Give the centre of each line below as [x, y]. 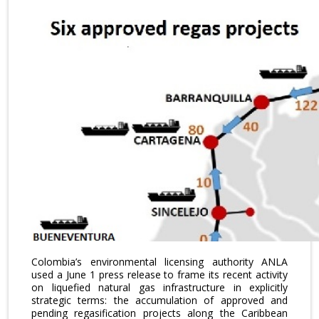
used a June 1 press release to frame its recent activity [159, 275]
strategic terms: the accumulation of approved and [159, 300]
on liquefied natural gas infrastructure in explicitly [159, 288]
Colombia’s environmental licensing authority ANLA [159, 262]
